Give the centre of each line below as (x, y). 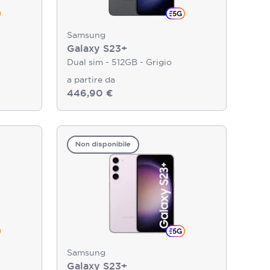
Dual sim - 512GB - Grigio (119, 62)
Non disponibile (103, 145)
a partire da (91, 80)
